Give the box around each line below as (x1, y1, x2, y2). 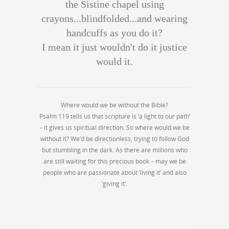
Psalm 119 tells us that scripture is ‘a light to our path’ (39, 111, 190, 121)
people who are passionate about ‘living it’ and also (42, 168, 187, 177)
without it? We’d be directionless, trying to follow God (40, 134, 189, 143)
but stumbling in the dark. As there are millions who (41, 145, 188, 154)
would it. (96, 55, 133, 67)
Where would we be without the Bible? (61, 100, 168, 109)
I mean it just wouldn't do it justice (42, 41, 187, 53)
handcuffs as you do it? (66, 27, 163, 38)
